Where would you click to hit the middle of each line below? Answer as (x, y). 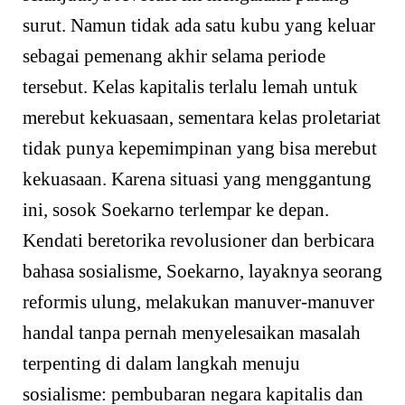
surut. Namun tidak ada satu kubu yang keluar (199, 25)
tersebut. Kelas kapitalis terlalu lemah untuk (190, 86)
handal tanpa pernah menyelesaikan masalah (192, 332)
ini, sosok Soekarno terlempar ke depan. (176, 209)
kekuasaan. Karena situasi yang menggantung (197, 179)
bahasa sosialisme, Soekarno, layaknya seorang (202, 271)
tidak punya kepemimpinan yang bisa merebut (200, 148)
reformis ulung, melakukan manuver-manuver (198, 301)
